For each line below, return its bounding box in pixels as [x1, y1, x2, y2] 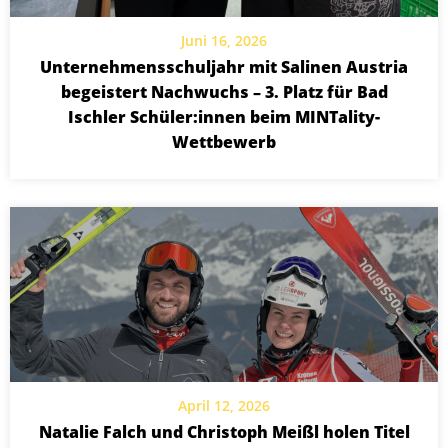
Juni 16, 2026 [181, 31, 267, 51]
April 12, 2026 [178, 396, 270, 416]
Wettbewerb [172, 131, 276, 154]
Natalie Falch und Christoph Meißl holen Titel [38, 421, 410, 444]
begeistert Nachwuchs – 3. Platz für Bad [60, 81, 388, 104]
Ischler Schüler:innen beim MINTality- [68, 106, 380, 129]
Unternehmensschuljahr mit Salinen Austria [40, 56, 408, 79]
